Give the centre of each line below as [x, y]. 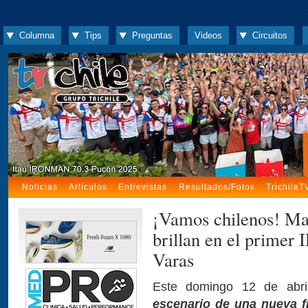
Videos [208, 35]
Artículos [88, 187]
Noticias [40, 187]
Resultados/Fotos [217, 187]
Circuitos [270, 35]
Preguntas [153, 35]
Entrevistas [143, 187]
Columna [36, 35]
